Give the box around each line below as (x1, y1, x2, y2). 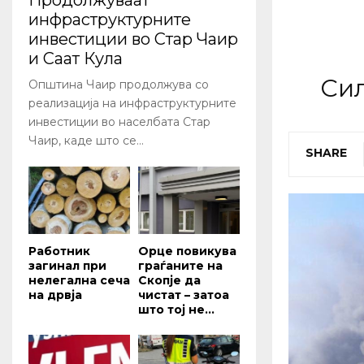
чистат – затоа (138, 288, 229, 303)
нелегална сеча (28, 273, 130, 288)
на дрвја (28, 288, 82, 303)
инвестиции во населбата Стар (28, 115, 210, 130)
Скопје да (138, 273, 201, 288)
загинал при (28, 258, 106, 274)
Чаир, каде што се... (28, 133, 144, 149)
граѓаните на (138, 258, 223, 274)
